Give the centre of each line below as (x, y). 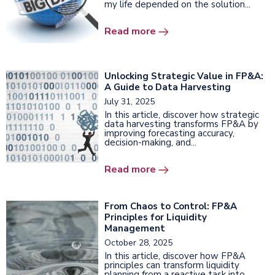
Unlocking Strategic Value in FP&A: (184, 76)
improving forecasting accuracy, (169, 133)
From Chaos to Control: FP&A (171, 206)
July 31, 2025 (130, 102)
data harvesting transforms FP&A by (181, 124)
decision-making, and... (150, 142)
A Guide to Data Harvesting (168, 87)
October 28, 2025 (138, 243)
